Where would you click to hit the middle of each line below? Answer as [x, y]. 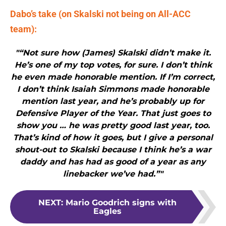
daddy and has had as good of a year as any [113, 162]
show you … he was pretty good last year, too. [113, 126]
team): [23, 29]
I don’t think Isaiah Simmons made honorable [113, 89]
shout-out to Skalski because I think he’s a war [113, 150]
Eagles [107, 211]
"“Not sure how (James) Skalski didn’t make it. [113, 53]
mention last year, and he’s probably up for [113, 101]
